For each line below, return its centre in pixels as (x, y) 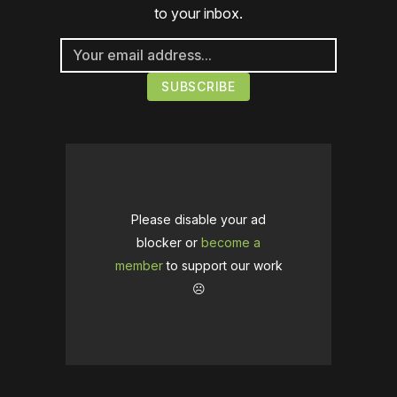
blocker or (169, 242)
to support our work (222, 265)
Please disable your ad (198, 219)
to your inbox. (198, 13)
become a (231, 242)
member (139, 265)
